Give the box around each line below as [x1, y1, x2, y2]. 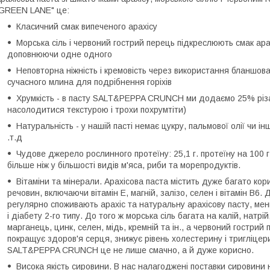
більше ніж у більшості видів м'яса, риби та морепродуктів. [7, 160, 240, 171]
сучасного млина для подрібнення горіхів [7, 77, 172, 87]
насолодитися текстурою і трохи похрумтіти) [7, 105, 186, 115]
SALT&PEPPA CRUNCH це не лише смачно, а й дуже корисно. [7, 245, 254, 256]
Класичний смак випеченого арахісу [16, 22, 157, 32]
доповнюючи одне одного [7, 49, 112, 60]
